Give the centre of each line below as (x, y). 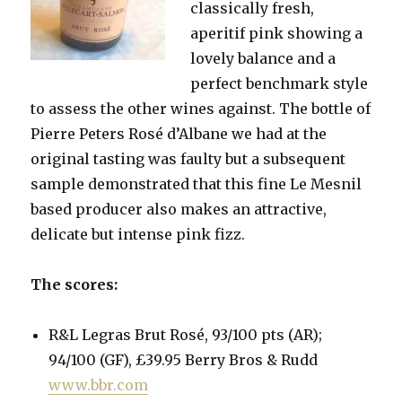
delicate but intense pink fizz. (138, 234)
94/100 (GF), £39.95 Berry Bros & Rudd (184, 360)
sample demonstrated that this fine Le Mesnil (197, 184)
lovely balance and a (263, 58)
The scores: (74, 284)
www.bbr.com (99, 385)
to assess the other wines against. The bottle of (201, 109)
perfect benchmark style (280, 83)
